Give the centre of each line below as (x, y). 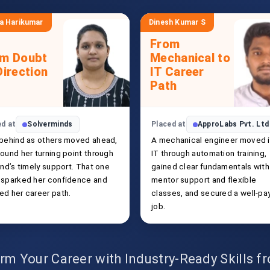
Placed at (169, 124)
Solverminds (50, 124)
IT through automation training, (209, 153)
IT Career (177, 71)
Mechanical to (190, 58)
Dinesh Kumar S (177, 22)
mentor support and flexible (204, 180)
